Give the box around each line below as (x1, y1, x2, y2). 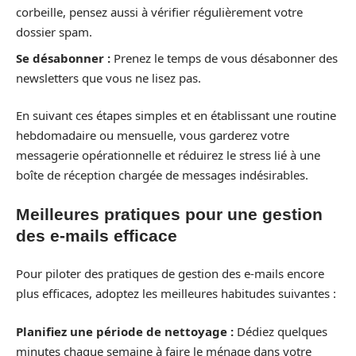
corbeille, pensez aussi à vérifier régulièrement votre (16, 4, 303, 21)
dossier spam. (16, 24, 92, 41)
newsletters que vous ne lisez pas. (16, 69, 201, 86)
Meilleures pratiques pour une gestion (16, 204, 323, 223)
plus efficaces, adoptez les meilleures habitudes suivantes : (16, 285, 336, 302)
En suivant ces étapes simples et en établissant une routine (16, 107, 336, 124)
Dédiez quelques (234, 323, 327, 339)
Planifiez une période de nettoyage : (16, 323, 234, 339)
